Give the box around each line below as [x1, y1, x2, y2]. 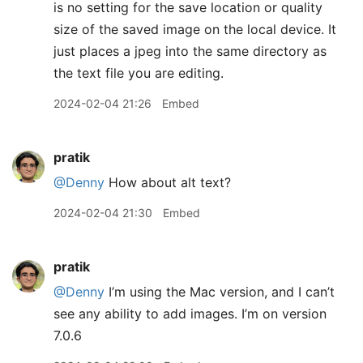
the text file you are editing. [53, 65, 224, 81]
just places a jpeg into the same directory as [53, 43, 327, 59]
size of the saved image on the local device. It [53, 21, 336, 37]
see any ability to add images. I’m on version [53, 305, 327, 322]
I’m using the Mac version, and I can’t [105, 284, 335, 300]
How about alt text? [105, 174, 231, 190]
